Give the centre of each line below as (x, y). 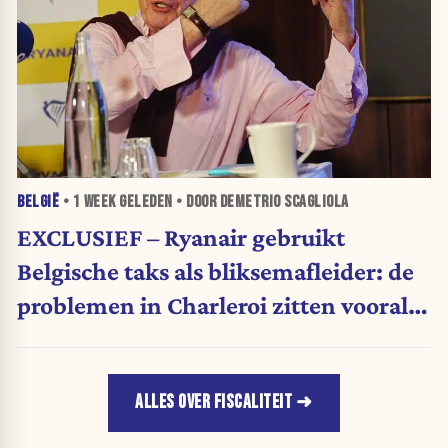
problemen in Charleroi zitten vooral (212, 304)
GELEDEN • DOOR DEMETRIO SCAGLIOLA (232, 202)
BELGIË (38, 202)
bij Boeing (71, 338)
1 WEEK (94, 202)
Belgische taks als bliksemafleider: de (215, 270)
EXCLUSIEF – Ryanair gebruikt (181, 236)
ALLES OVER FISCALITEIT (214, 403)
